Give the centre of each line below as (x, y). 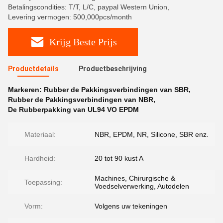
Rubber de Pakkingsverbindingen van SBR (116, 90)
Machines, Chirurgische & (135, 178)
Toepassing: (43, 182)
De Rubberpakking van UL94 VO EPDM (73, 110)
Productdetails (33, 69)
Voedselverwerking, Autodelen (142, 186)
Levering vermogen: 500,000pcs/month (70, 17)
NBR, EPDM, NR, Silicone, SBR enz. (152, 134)
